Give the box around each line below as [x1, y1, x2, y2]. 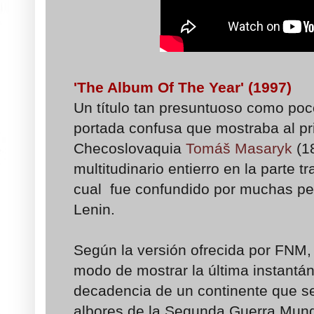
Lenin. [74, 201, 115, 218]
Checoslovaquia [74, 140, 186, 157]
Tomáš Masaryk [186, 140, 292, 157]
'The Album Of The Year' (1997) [74, 79, 292, 96]
